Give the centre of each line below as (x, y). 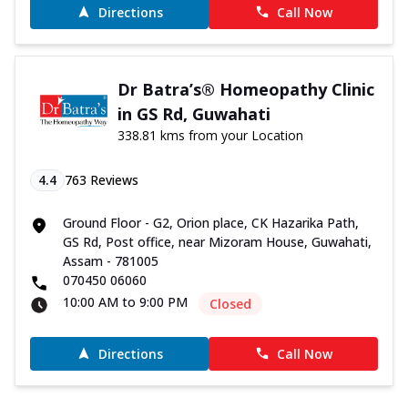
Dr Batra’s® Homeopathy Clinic (245, 89)
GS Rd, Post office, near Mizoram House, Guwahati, (217, 241)
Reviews (112, 179)
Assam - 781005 (111, 260)
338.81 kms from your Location (210, 135)
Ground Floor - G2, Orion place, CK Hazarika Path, (211, 222)
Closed (230, 303)
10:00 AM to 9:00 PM (125, 301)
